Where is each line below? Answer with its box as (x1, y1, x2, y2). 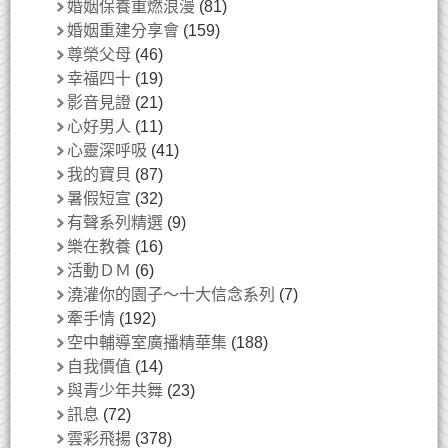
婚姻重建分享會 (67, 21, 179, 39)
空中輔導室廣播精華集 (67, 333, 227, 351)
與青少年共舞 (67, 381, 163, 399)
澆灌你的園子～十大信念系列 (67, 285, 275, 303)
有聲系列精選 (67, 213, 163, 231)
